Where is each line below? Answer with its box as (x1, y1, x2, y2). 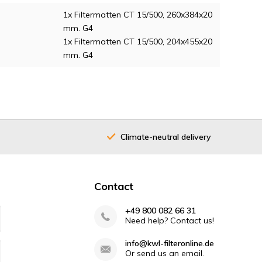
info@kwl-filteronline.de (125, 238, 214, 249)
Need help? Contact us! (125, 215, 214, 226)
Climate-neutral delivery (120, 131, 211, 142)
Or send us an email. (125, 248, 204, 259)
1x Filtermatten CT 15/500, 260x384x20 (63, 9, 212, 20)
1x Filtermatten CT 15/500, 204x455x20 (63, 36, 212, 47)
